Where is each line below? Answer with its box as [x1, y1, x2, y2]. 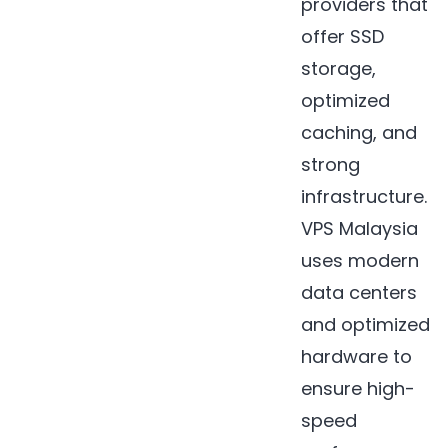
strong [301, 152, 361, 178]
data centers [301, 280, 418, 306]
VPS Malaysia [301, 216, 419, 242]
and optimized [301, 312, 431, 338]
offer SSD [301, 24, 385, 50]
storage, [301, 56, 377, 82]
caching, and [301, 120, 418, 146]
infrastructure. [301, 184, 428, 210]
